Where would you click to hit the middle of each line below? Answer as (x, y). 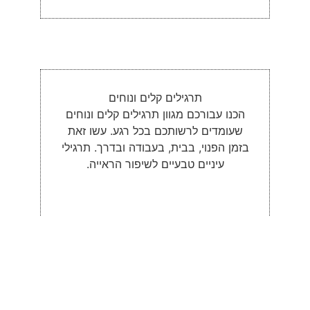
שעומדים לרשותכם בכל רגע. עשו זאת (155, 131)
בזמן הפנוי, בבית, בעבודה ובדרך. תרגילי (155, 147)
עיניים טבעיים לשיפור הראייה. (155, 164)
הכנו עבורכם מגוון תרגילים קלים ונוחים (155, 114)
